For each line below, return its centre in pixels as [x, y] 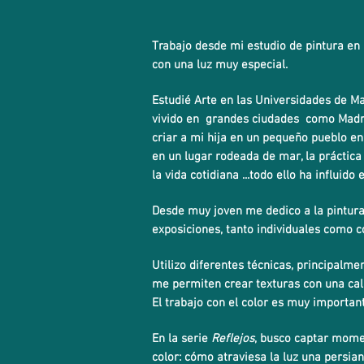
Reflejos [233, 339]
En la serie [182, 339]
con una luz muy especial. [220, 65]
